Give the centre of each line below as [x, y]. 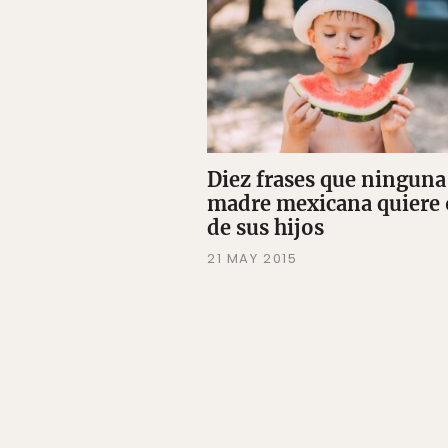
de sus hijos [265, 228]
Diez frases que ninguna [326, 180]
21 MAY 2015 [252, 259]
